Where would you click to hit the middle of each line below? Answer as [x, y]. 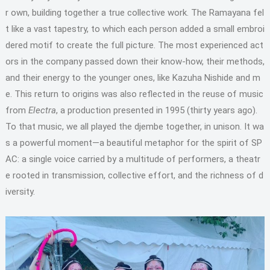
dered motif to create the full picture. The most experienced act [134, 45]
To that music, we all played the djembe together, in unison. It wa [134, 127]
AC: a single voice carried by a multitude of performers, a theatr [133, 159]
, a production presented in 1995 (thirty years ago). [156, 110]
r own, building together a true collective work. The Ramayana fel [134, 13]
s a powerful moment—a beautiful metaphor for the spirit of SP [133, 143]
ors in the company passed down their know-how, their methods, [135, 61]
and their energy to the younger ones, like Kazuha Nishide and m [133, 78]
